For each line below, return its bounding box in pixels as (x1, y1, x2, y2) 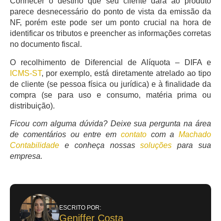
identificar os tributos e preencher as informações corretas (10, 29, 211, 38)
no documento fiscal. (10, 40, 82, 49)
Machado (179, 130, 211, 139)
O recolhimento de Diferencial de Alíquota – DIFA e (10, 58, 211, 67)
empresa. (10, 152, 42, 161)
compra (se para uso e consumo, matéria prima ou (10, 90, 211, 99)
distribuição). (10, 101, 55, 110)
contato (120, 130, 147, 139)
